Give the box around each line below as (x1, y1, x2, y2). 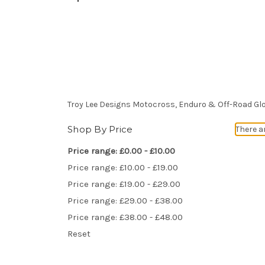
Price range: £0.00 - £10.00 (67, 145, 175, 156)
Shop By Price (67, 123, 133, 135)
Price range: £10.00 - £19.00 (67, 161, 178, 173)
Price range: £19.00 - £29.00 (67, 178, 180, 189)
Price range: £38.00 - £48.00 (67, 211, 183, 222)
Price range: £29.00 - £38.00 (67, 195, 183, 206)
